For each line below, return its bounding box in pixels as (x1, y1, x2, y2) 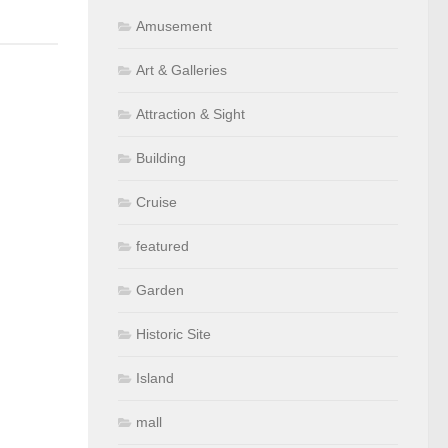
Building (136, 149, 186, 166)
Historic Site (136, 325, 211, 342)
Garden (136, 281, 184, 298)
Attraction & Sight (136, 105, 245, 122)
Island (136, 369, 174, 386)
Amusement (136, 17, 212, 34)
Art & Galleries (136, 61, 227, 78)
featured (136, 237, 189, 254)
